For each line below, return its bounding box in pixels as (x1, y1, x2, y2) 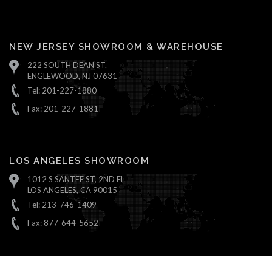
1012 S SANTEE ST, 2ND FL (27, 174, 124, 185)
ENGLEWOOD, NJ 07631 (27, 71, 117, 81)
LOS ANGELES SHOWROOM (9, 155, 149, 167)
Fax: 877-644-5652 (27, 218, 98, 228)
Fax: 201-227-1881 (27, 104, 98, 114)
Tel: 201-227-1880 (27, 86, 97, 96)
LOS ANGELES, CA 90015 (27, 185, 117, 195)
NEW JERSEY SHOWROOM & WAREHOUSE (9, 41, 223, 53)
